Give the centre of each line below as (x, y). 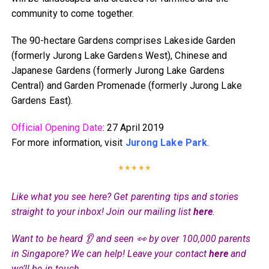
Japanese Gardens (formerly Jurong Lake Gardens (118, 70)
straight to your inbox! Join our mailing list (102, 211)
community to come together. (73, 13)
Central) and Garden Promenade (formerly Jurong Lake (126, 85)
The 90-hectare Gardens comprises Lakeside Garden (123, 40)
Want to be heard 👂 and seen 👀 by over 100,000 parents (131, 238)
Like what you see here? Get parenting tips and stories (125, 196)
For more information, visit (68, 142)
